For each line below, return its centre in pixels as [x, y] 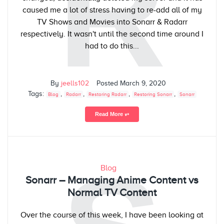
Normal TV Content [112, 193]
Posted [108, 83]
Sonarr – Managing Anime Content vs [112, 180]
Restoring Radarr [107, 94]
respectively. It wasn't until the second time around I [112, 34]
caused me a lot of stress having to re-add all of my [112, 10]
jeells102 [75, 83]
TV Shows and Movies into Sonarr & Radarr [112, 22]
